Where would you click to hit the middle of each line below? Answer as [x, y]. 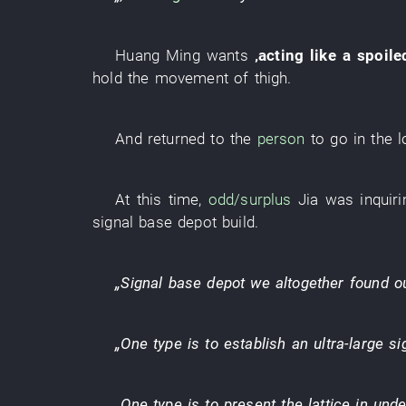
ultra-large [349, 343]
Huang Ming [158, 55]
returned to [186, 139]
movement [191, 78]
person [281, 139]
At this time [157, 199]
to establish [246, 343]
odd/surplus [250, 199]
